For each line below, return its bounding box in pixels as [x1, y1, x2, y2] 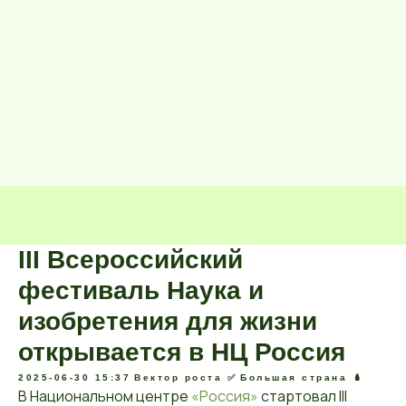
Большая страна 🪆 [240, 372, 363, 382]
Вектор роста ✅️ [134, 372, 237, 382]
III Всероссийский [18, 246, 243, 274]
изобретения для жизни [18, 307, 317, 335]
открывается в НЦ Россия [18, 338, 345, 366]
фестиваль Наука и [18, 276, 264, 304]
